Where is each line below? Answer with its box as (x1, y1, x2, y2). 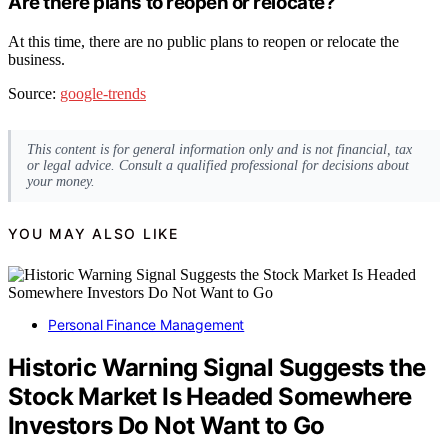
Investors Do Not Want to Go (8, 410, 325, 440)
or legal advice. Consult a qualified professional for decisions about (27, 157, 409, 173)
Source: (8, 84, 60, 102)
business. (8, 50, 65, 68)
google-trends (60, 84, 146, 102)
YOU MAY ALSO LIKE (8, 225, 179, 243)
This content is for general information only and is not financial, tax (27, 141, 412, 157)
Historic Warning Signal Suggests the (8, 352, 426, 382)
